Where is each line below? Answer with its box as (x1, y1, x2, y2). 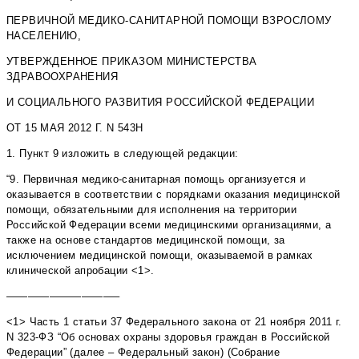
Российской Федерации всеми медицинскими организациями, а (6, 219, 332, 232)
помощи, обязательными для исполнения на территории (6, 204, 296, 216)
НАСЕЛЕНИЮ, (6, 30, 82, 42)
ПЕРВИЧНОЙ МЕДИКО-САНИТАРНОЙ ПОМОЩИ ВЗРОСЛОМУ (6, 14, 332, 27)
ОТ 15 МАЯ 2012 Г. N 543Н (6, 122, 143, 135)
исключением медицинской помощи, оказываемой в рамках (6, 249, 313, 262)
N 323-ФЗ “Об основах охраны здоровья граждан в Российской (6, 331, 330, 344)
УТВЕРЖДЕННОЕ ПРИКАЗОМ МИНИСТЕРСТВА (6, 55, 257, 68)
